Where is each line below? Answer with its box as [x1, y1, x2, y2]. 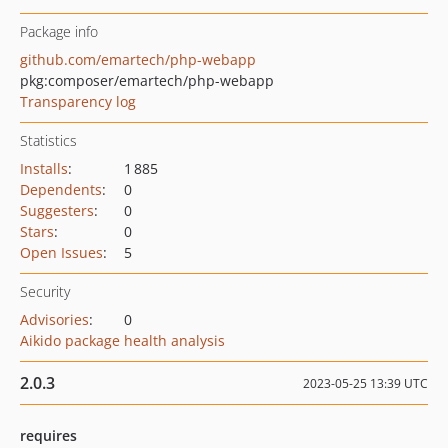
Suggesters [20, 201, 94, 220]
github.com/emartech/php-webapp [20, 50, 256, 69]
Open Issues [20, 243, 103, 262]
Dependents [20, 180, 102, 199]
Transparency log [20, 92, 136, 111]
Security [20, 282, 70, 301]
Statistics [20, 131, 77, 150]
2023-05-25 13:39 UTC [303, 375, 428, 392]
